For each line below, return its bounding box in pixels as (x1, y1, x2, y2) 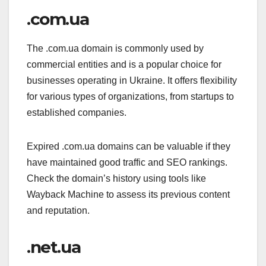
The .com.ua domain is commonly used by (27, 43, 204, 54)
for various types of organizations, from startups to (27, 91, 234, 102)
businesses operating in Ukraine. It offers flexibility (27, 75, 237, 86)
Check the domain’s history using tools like (27, 173, 206, 184)
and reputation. (27, 205, 90, 216)
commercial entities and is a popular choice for (27, 59, 221, 70)
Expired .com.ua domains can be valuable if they (27, 141, 230, 152)
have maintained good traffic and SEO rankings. (27, 157, 227, 168)
